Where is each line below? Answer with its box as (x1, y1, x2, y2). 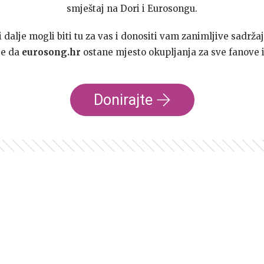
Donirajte (93, 91, 153, 108)
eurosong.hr (21, 47, 81, 58)
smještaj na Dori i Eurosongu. (67, 3, 197, 14)
